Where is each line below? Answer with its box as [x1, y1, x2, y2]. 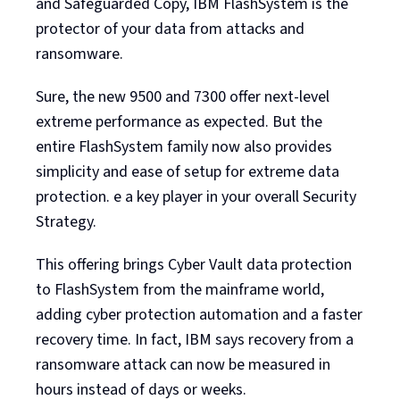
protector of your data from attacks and [36, 17, 304, 40]
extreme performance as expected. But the [36, 110, 322, 133]
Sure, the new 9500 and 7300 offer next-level [36, 85, 329, 108]
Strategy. [36, 210, 96, 233]
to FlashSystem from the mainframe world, [36, 278, 324, 301]
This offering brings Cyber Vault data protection [36, 253, 352, 276]
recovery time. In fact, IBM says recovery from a [36, 328, 354, 351]
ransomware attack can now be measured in [36, 353, 330, 376]
